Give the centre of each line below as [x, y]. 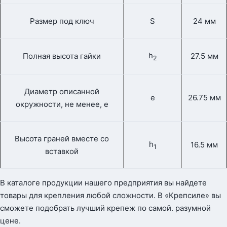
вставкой [62, 152]
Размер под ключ [62, 21]
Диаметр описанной [62, 92]
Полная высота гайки [62, 56]
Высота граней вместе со [62, 139]
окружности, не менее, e [62, 104]
